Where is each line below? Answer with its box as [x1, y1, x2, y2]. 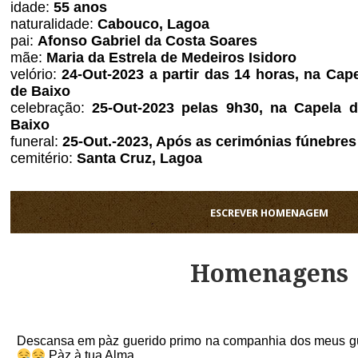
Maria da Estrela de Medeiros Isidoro [42, 50, 296, 66]
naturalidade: [10, 16, 93, 32]
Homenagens [190, 260, 349, 288]
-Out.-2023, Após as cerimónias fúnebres [78, 133, 356, 149]
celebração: [10, 100, 85, 116]
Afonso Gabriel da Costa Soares [33, 33, 257, 49]
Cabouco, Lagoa [93, 16, 209, 32]
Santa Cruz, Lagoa [76, 150, 202, 166]
